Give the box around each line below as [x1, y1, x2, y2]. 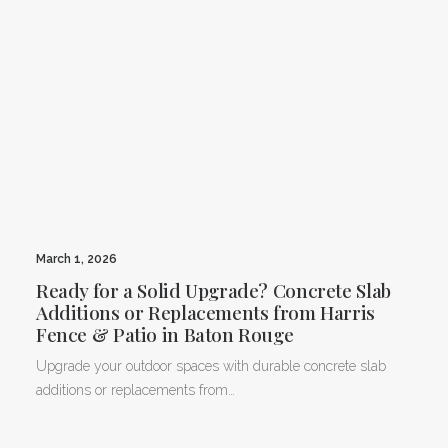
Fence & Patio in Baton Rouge [36, 320, 294, 347]
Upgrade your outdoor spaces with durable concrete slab [36, 357, 386, 374]
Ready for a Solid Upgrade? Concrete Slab [36, 276, 391, 303]
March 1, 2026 [36, 251, 117, 266]
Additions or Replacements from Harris [36, 298, 375, 325]
